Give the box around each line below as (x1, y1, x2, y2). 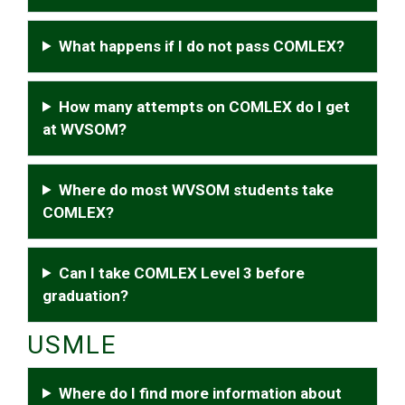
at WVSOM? (42, 119, 127, 138)
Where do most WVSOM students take (59, 180, 334, 199)
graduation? (42, 286, 128, 305)
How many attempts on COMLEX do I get (59, 97, 351, 116)
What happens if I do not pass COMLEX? (59, 36, 345, 55)
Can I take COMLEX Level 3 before (59, 263, 306, 282)
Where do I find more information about (59, 383, 343, 402)
